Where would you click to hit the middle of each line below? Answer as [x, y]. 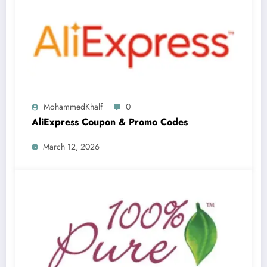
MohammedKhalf [73, 106]
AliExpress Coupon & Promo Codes [110, 122]
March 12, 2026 [71, 146]
